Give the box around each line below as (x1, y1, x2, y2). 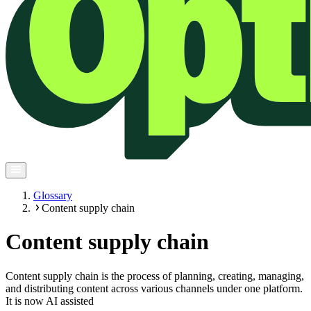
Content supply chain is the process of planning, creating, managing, (6, 269, 304, 282)
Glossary (33, 190, 72, 201)
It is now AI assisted (6, 294, 94, 307)
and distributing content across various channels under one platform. (6, 282, 303, 294)
